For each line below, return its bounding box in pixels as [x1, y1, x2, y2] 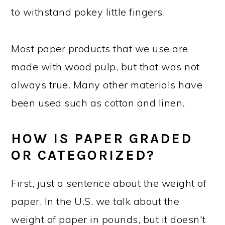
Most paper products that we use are [11, 42, 188, 55]
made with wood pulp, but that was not [11, 60, 200, 73]
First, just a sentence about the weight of [11, 177, 207, 189]
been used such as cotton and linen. [11, 96, 185, 109]
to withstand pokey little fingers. [11, 6, 165, 18]
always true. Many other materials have [11, 78, 203, 91]
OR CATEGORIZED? [11, 147, 156, 163]
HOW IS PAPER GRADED [11, 131, 193, 147]
